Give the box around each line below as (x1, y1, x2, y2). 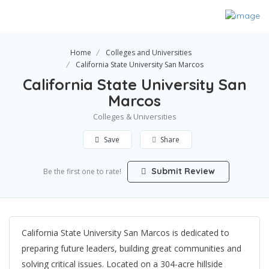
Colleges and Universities (105, 47, 192, 58)
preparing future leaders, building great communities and (22, 243, 241, 255)
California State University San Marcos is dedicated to (22, 227, 229, 239)
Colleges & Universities (92, 111, 177, 122)
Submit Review (149, 166, 215, 177)
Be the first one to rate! (43, 166, 121, 177)
